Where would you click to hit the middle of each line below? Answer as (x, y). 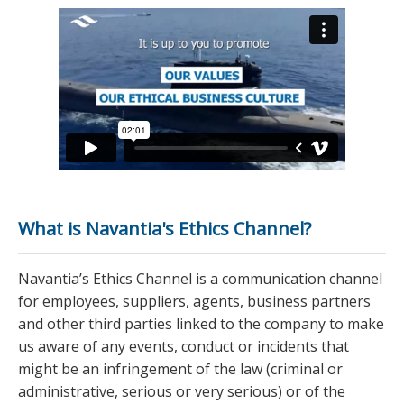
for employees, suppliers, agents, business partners (194, 302)
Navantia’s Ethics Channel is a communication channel (200, 279)
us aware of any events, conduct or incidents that (184, 347)
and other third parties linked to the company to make (201, 324)
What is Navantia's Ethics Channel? (165, 229)
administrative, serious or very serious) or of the (182, 392)
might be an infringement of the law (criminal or (180, 369)
